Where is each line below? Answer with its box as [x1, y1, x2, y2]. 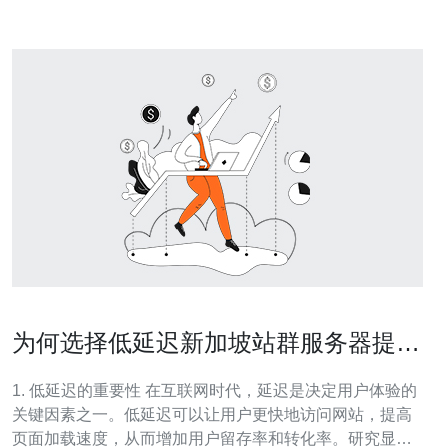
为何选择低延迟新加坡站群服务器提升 [12, 329, 420, 356]
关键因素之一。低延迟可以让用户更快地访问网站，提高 [12, 406, 412, 423]
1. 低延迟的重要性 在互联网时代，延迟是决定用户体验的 [12, 382, 145, 399]
